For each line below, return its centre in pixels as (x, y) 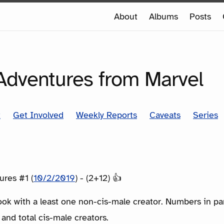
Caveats (165, 115)
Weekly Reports (106, 115)
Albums (163, 16)
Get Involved (38, 115)
